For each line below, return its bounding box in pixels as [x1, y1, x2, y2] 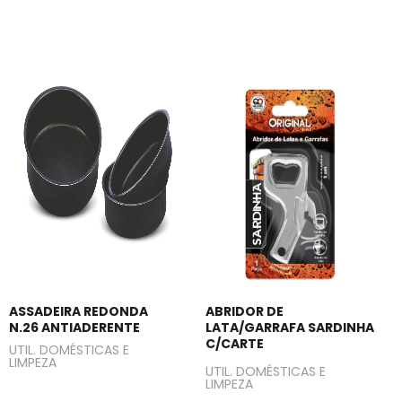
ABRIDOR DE [205, 301, 284, 320]
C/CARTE [205, 334, 264, 353]
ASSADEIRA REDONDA [9, 301, 148, 320]
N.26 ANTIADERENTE [9, 318, 140, 336]
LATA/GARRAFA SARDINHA [205, 318, 374, 336]
